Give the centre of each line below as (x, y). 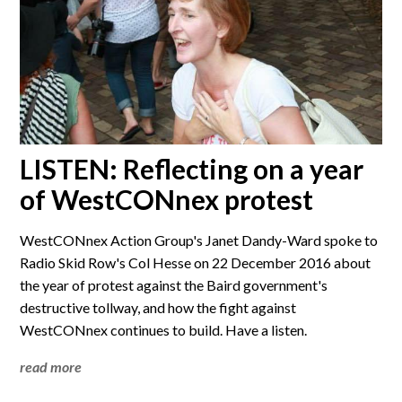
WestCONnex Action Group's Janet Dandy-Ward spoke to (199, 240)
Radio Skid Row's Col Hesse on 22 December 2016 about (196, 263)
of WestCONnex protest (167, 200)
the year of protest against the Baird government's (174, 285)
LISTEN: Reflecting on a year (192, 169)
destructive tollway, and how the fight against (158, 308)
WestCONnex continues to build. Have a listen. (164, 330)
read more (51, 367)
